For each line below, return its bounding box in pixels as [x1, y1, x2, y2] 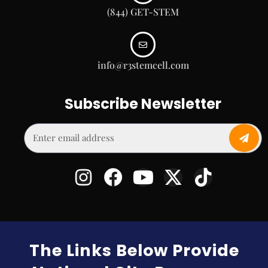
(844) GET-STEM [107, 5, 179, 19]
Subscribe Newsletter [65, 93, 221, 114]
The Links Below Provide [29, 239, 239, 261]
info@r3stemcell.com [97, 58, 189, 71]
